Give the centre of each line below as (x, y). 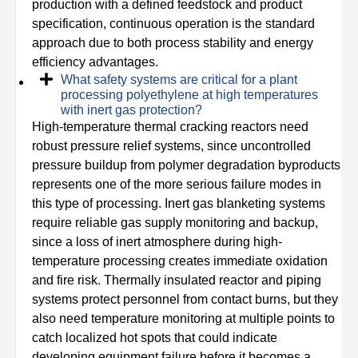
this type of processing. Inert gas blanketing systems (179, 203)
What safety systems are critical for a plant (179, 80)
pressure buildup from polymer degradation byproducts (186, 165)
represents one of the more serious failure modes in (177, 184)
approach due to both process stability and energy (173, 43)
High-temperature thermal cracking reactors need (170, 127)
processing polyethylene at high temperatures (189, 95)
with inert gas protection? (131, 110)
